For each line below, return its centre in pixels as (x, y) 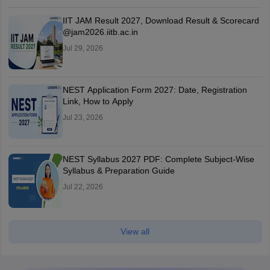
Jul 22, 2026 (83, 187)
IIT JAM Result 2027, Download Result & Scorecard (161, 21)
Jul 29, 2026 (83, 49)
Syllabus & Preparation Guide (118, 171)
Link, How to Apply (98, 102)
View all (135, 232)
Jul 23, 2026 (83, 118)
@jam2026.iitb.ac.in (100, 32)
